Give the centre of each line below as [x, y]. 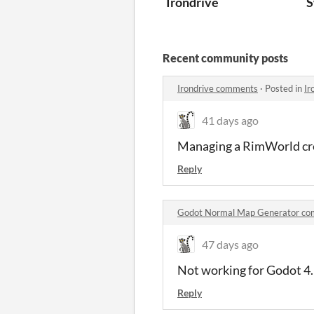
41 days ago [230, 120]
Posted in [285, 88]
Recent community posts [225, 57]
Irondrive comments [218, 88]
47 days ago [230, 244]
